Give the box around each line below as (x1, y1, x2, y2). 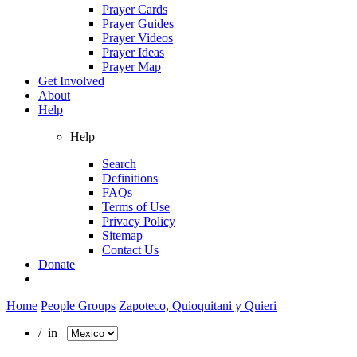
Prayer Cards (102, 2, 167, 16)
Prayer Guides (102, 16, 174, 30)
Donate (38, 257, 75, 271)
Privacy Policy (102, 214, 175, 228)
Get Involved (38, 73, 104, 88)
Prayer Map (102, 59, 161, 73)
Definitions (102, 171, 158, 185)
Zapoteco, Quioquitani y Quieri (119, 298, 277, 312)
